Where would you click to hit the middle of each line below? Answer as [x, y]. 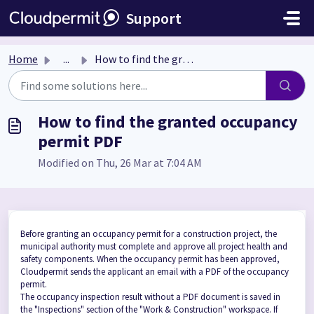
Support [154, 18]
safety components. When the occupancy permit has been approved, [150, 259]
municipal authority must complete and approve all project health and [154, 246]
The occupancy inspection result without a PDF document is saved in [150, 297]
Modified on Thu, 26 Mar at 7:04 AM [120, 163]
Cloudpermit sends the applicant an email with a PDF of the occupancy [155, 272]
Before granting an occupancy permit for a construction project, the [149, 234]
